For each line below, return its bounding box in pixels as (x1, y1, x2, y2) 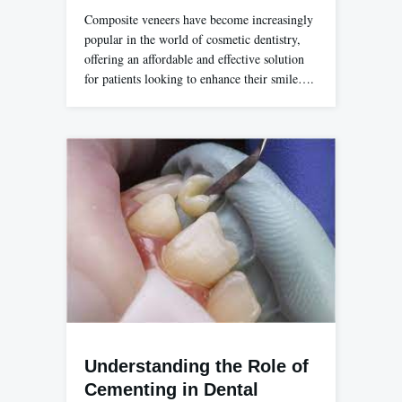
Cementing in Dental (84, 380, 258, 400)
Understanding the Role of (84, 356, 309, 377)
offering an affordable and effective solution (84, 50, 304, 68)
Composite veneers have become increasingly (84, 11, 313, 29)
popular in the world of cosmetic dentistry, (84, 31, 301, 48)
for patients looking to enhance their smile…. (84, 70, 314, 88)
